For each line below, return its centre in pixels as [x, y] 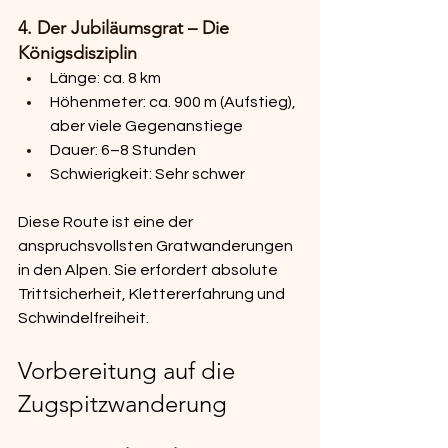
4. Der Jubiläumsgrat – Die [126, 28]
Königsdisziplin [77, 53]
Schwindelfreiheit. [83, 318]
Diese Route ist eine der [107, 222]
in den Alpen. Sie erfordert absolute [149, 270]
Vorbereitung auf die [129, 371]
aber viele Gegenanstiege [146, 126]
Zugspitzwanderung [122, 404]
